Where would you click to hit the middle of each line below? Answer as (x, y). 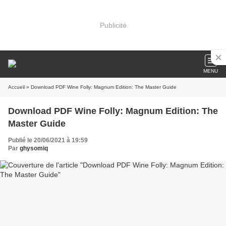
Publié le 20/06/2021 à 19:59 (48, 140)
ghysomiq (34, 148)
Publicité (113, 25)
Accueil (16, 87)
